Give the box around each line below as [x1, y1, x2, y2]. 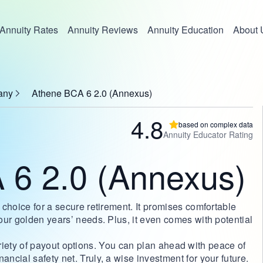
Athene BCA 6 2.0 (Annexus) [32, 86, 152, 100]
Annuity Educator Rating [163, 129, 253, 140]
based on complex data [178, 119, 253, 129]
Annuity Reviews [67, 23, 138, 36]
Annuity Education [147, 23, 224, 36]
